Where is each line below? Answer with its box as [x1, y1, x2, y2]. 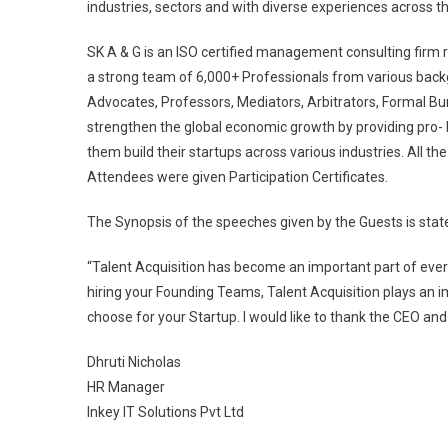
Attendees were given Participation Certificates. [87, 169, 388, 185]
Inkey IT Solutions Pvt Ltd [87, 404, 244, 420]
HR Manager [87, 379, 165, 395]
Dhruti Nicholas [87, 354, 181, 370]
